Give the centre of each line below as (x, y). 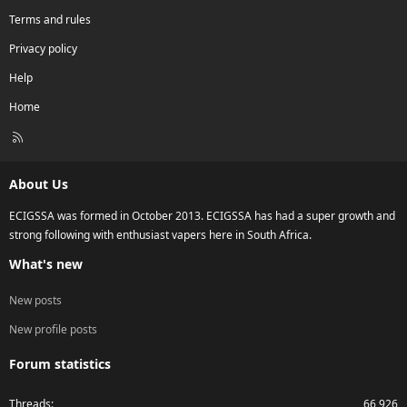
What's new (46, 263)
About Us (39, 184)
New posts (35, 300)
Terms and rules (50, 19)
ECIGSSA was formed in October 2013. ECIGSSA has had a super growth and (202, 215)
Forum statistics (60, 363)
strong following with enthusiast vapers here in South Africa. (160, 234)
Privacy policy (43, 48)
